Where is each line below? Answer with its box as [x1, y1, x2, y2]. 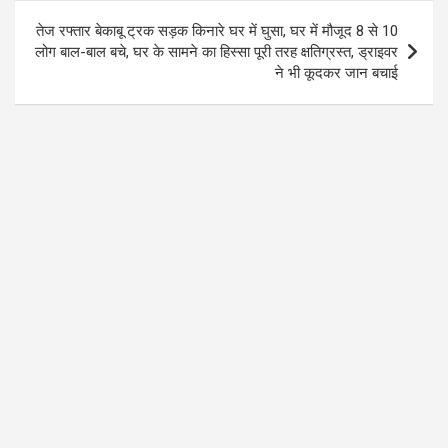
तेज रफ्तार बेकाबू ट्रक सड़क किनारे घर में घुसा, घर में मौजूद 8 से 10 [36, 22, 398, 41]
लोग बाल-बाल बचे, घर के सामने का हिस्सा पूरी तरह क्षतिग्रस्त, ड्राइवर [35, 43, 398, 62]
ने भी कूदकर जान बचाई [275, 64, 398, 83]
